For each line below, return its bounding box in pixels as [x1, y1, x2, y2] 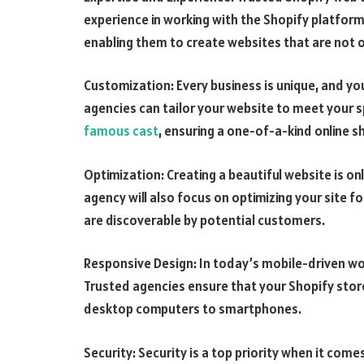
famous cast [84, 122, 158, 141]
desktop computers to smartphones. [84, 300, 301, 318]
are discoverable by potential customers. [84, 210, 325, 229]
